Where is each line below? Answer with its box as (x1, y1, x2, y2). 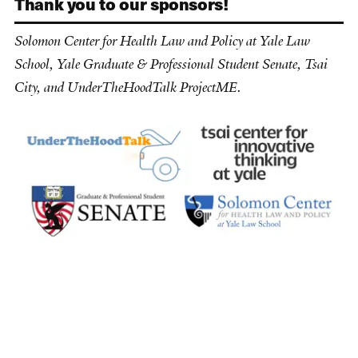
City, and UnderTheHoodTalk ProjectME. (14, 78, 241, 97)
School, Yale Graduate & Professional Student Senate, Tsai (14, 55, 328, 74)
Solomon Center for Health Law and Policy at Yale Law (14, 32, 310, 50)
